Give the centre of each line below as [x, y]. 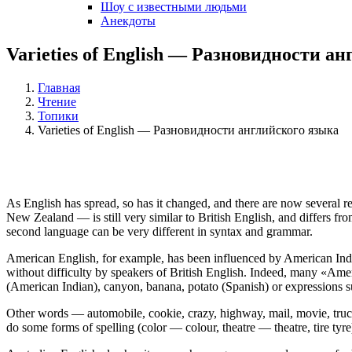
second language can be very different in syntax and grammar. [159, 232]
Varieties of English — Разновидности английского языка [188, 130]
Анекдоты [128, 21]
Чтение [57, 101]
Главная [59, 87]
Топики [58, 115]
